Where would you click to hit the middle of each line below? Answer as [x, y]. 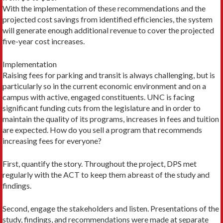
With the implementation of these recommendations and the [104, 8]
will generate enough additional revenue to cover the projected [108, 30]
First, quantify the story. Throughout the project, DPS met [100, 164]
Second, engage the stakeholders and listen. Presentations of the [111, 209]
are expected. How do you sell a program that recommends [102, 130]
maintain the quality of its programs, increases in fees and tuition [111, 119]
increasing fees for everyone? [52, 141]
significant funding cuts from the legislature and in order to [102, 108]
